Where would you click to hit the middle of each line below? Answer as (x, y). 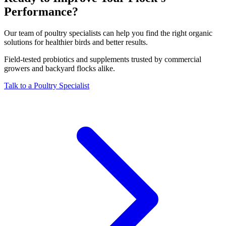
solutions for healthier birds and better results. (76, 42)
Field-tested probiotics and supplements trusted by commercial (103, 59)
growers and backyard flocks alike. (60, 68)
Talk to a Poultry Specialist (47, 85)
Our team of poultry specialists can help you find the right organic (108, 33)
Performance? (41, 11)
